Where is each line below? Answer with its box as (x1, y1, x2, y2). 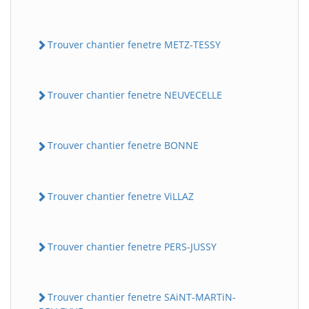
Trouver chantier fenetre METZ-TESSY (48, 37, 221, 51)
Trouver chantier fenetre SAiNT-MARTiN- (48, 290, 236, 303)
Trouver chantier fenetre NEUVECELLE (48, 88, 222, 101)
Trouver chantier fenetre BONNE (48, 139, 199, 152)
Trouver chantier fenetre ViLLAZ (48, 189, 194, 203)
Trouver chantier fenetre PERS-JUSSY (48, 239, 217, 253)
